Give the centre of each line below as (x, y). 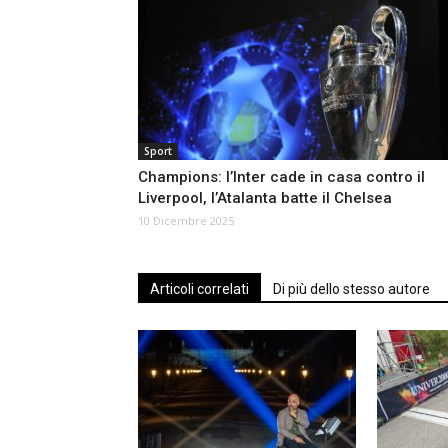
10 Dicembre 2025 (186, 221)
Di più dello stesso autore (351, 289)
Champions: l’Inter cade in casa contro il (281, 177)
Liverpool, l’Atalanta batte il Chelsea (265, 198)
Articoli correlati (199, 289)
